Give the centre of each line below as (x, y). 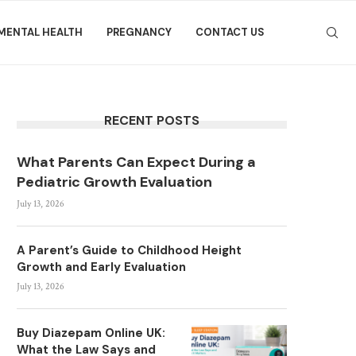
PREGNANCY (139, 32)
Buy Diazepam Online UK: (91, 333)
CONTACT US (230, 32)
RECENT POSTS (152, 120)
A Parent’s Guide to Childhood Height (129, 250)
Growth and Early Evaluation (101, 267)
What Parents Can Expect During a (136, 162)
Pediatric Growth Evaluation (114, 182)
